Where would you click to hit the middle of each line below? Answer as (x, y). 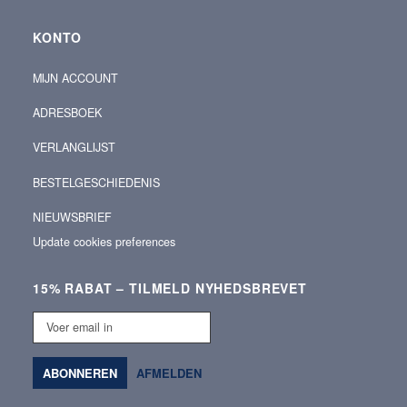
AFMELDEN (169, 372)
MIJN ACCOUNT (75, 79)
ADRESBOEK (67, 113)
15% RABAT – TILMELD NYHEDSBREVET (170, 288)
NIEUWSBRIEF (72, 217)
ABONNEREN (80, 372)
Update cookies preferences (104, 241)
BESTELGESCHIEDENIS (96, 182)
